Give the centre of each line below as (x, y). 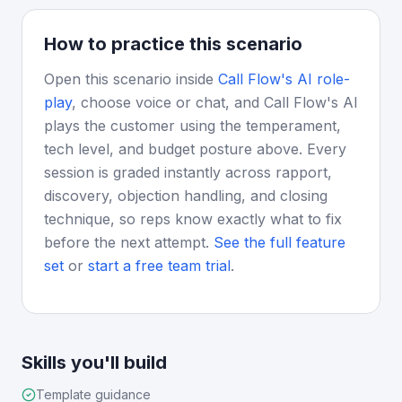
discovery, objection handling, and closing (186, 196)
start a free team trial (157, 266)
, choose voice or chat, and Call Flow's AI (215, 102)
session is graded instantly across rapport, (188, 172)
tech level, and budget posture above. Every (195, 149)
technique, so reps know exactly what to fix (193, 219)
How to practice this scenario (173, 44)
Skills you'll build (94, 363)
